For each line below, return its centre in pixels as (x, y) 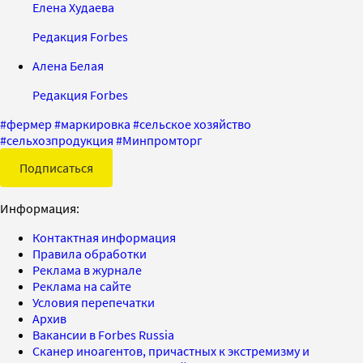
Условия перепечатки (94, 302)
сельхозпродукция (60, 140)
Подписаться (56, 167)
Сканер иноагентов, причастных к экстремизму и (171, 350)
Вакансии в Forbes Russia (103, 334)
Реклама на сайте (82, 286)
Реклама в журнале (87, 269)
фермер (29, 124)
